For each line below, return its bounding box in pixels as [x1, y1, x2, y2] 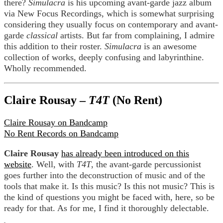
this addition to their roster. [4, 41, 105, 51]
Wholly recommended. [4, 63, 87, 73]
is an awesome [141, 41, 197, 51]
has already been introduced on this [61, 148, 189, 158]
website [4, 159, 31, 169]
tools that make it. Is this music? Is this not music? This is [4, 181, 215, 191]
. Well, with [31, 159, 77, 169]
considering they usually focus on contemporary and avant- [4, 19, 218, 29]
